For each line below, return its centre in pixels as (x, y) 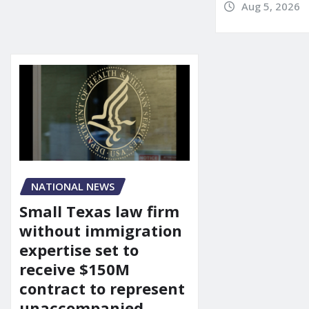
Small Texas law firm (99, 211)
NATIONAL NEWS (73, 186)
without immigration (101, 231)
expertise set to (79, 250)
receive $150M (74, 269)
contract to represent (102, 289)
